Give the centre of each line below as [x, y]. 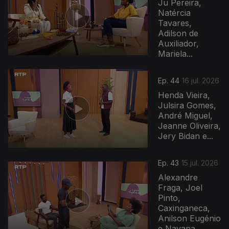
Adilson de [178, 33]
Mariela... [176, 54]
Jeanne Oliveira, [190, 126]
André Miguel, [186, 116]
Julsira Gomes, [187, 106]
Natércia [175, 13]
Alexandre [178, 177]
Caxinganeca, [184, 208]
